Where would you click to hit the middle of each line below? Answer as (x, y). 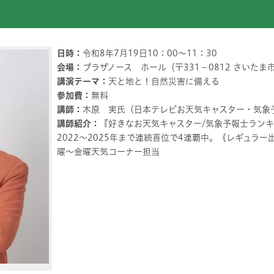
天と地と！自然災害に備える (164, 81)
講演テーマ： (83, 81)
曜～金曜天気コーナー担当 (108, 152)
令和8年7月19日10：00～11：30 (150, 53)
